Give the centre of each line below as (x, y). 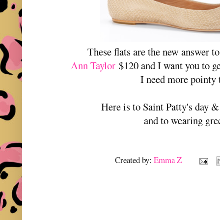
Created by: (135, 160)
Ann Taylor (93, 66)
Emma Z (169, 160)
